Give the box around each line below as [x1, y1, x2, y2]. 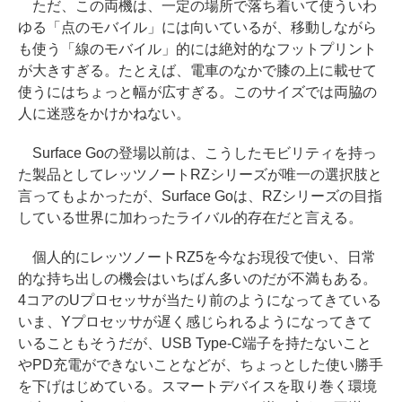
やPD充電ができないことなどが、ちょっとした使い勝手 [18, 357, 383, 373]
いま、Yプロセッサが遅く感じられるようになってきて [18, 314, 372, 330]
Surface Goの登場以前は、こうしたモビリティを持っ [18, 145, 377, 162]
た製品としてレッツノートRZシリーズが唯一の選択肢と [18, 167, 382, 183]
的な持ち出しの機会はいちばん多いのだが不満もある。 [18, 271, 377, 287]
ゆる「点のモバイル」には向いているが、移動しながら [18, 20, 377, 36]
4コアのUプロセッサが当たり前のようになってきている [18, 293, 381, 309]
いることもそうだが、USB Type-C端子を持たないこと [18, 336, 371, 352]
